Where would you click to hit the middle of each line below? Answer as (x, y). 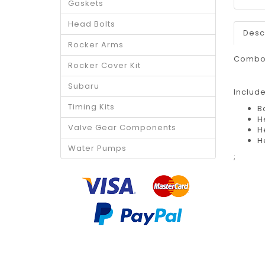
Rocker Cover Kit (104, 66)
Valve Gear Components (122, 128)
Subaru (84, 86)
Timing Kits (91, 107)
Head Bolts (92, 24)
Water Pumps (97, 148)
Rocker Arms (96, 45)
